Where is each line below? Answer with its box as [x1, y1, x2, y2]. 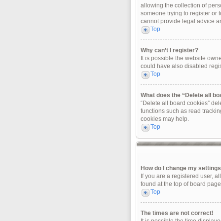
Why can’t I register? [140, 47, 198, 54]
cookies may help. [140, 115, 189, 122]
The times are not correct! [140, 210, 214, 217]
